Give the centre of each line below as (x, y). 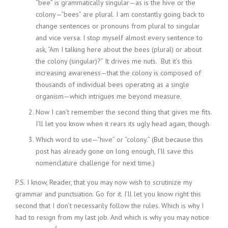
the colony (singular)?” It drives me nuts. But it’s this (114, 61)
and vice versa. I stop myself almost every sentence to (119, 38)
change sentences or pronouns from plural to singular (118, 26)
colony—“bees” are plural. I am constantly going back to (120, 14)
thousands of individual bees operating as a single (112, 84)
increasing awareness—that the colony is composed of (118, 73)
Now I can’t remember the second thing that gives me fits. (124, 112)
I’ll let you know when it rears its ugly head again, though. (123, 124)
